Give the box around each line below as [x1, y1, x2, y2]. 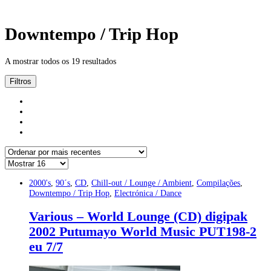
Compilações [197, 178, 240, 188]
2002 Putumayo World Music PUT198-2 [29, 224, 256, 240]
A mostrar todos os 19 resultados [5, 56, 116, 66]
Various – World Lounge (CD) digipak [29, 209, 247, 224]
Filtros [10, 76, 31, 86]
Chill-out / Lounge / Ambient [91, 178, 192, 188]
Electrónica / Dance [114, 188, 181, 198]
